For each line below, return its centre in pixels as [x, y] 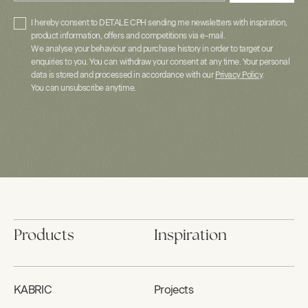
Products [44, 236]
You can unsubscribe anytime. [84, 88]
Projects [174, 290]
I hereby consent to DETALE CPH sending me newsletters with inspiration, [159, 23]
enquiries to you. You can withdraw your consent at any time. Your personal [161, 62]
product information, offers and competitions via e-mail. [128, 36]
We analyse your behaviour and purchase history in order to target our [152, 49]
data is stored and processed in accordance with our [123, 75]
